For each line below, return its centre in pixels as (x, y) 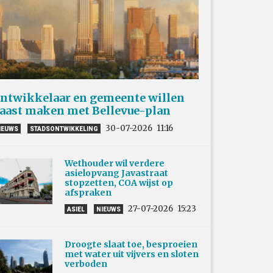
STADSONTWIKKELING (64, 129)
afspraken (88, 192)
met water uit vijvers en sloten (132, 254)
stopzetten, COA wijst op (119, 183)
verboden (88, 264)
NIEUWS (108, 209)
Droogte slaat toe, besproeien (131, 244)
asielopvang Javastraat (116, 173)
